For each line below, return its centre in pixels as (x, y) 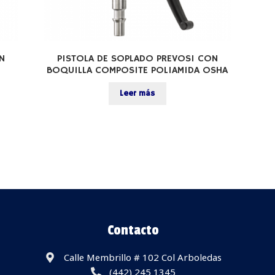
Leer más (137, 94)
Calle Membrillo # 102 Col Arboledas (142, 258)
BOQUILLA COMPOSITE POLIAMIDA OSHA (137, 71)
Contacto (133, 230)
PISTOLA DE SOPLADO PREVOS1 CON (137, 59)
